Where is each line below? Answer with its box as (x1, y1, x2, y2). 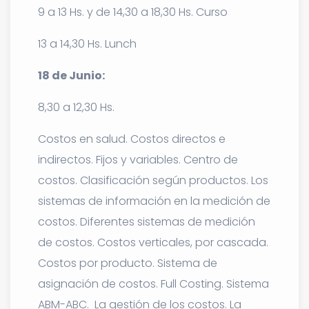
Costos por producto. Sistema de (38, 255, 217, 271)
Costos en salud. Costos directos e (38, 130, 226, 147)
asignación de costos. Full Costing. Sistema (38, 275, 269, 292)
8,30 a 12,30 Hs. (38, 99, 114, 115)
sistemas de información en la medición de (38, 192, 270, 209)
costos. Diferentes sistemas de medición (38, 213, 255, 230)
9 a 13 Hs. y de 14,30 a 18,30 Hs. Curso (38, 3, 228, 20)
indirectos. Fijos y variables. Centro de (38, 151, 238, 168)
